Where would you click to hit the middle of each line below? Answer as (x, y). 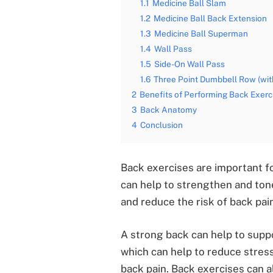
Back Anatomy (168, 110)
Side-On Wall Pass (189, 64)
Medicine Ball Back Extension (210, 18)
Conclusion (161, 125)
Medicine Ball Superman (201, 34)
